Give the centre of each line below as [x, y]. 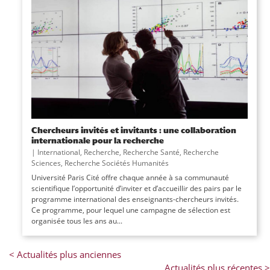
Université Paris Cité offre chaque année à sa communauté [130, 177]
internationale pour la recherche [97, 140]
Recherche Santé [151, 152]
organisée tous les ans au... [77, 221]
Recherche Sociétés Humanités [116, 163]
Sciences [46, 163]
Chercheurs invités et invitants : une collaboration [133, 130]
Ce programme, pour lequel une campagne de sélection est [130, 210]
